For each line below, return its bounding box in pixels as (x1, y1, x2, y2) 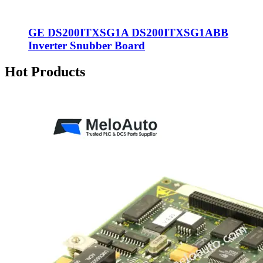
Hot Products (5, 63, 85, 79)
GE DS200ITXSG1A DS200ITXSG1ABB (28, 26, 228, 39)
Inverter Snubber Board (28, 39, 145, 52)
